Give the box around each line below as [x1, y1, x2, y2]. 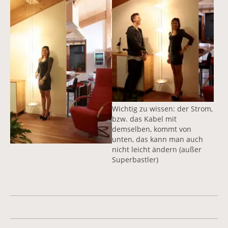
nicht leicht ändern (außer [112, 144, 202, 154]
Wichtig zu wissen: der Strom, [112, 103, 213, 113]
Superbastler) [112, 154, 158, 164]
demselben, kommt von [112, 124, 191, 134]
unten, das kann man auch [112, 134, 203, 144]
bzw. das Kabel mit [112, 113, 177, 124]
